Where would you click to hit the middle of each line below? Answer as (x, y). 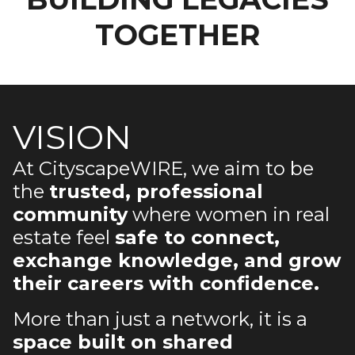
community (70, 214)
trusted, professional (156, 191)
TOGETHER (177, 35)
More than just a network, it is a (160, 319)
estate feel (64, 237)
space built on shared (123, 342)
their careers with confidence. (166, 283)
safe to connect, (197, 237)
